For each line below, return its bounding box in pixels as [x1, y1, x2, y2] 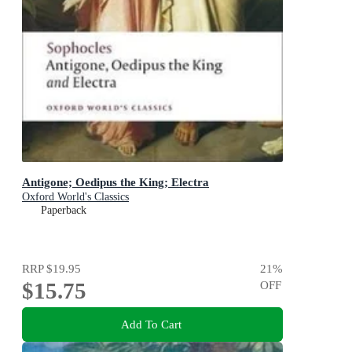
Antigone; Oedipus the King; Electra [22, 175, 209, 189]
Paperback [41, 204, 86, 217]
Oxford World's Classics [22, 191, 129, 203]
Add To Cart [120, 317, 181, 331]
